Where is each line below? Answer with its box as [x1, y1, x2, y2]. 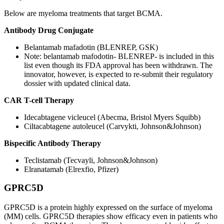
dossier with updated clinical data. [24, 78, 130, 87]
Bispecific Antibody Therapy [4, 138, 103, 147]
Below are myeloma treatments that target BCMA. [4, 8, 162, 17]
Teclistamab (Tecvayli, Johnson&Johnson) [24, 155, 157, 164]
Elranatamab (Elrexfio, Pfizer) [24, 164, 120, 173]
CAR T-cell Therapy [4, 95, 76, 104]
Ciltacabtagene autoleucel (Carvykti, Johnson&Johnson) [24, 121, 201, 130]
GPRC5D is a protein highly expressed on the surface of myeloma [4, 203, 212, 212]
